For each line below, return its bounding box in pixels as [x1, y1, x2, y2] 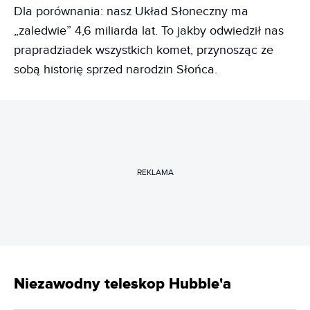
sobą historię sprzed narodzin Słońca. [14, 62, 217, 77]
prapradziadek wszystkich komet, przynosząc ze [14, 42, 273, 57]
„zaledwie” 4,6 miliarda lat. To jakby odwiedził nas [14, 23, 284, 38]
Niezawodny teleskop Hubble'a [14, 274, 231, 293]
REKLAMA [136, 167, 174, 177]
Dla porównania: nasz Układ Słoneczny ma [14, 3, 248, 19]
